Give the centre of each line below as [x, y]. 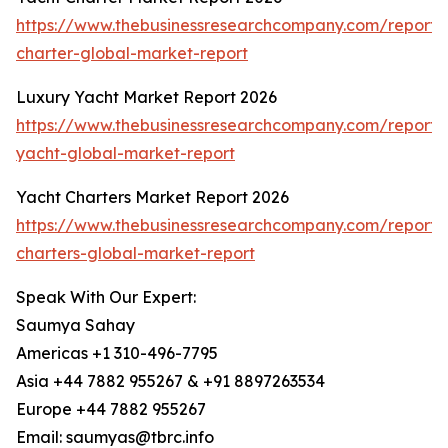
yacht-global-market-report [125, 153]
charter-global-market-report [132, 53]
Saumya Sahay [75, 325]
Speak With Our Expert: [106, 297]
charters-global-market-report [135, 253]
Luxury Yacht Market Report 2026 [146, 97]
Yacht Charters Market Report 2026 [152, 197]
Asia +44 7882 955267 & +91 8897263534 [170, 381]
